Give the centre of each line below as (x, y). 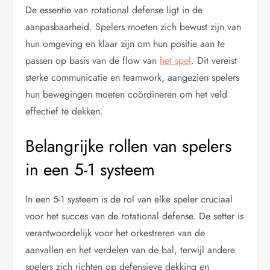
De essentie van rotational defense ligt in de (114, 10)
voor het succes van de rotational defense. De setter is (135, 216)
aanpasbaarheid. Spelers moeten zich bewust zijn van (133, 27)
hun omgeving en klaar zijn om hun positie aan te (125, 43)
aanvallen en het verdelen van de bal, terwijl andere (130, 250)
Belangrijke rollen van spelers (129, 146)
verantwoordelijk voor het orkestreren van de (115, 233)
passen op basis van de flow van (93, 60)
